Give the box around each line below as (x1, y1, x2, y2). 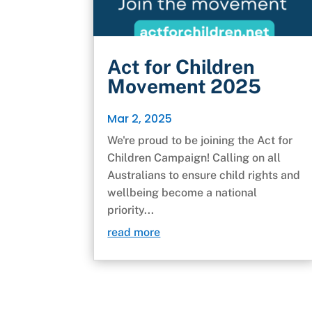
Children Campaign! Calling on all (107, 150, 281, 164)
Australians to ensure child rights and (107, 168, 301, 182)
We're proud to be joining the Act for (107, 133, 293, 147)
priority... (107, 203, 155, 217)
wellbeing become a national (107, 185, 258, 199)
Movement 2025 (107, 74, 262, 97)
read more (107, 225, 161, 239)
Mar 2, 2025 (107, 110, 173, 127)
